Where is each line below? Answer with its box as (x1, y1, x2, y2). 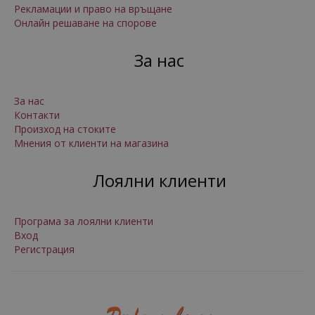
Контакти (14, 108, 60, 122)
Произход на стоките (14, 122, 116, 136)
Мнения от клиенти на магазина (14, 136, 169, 150)
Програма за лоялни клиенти (14, 214, 153, 228)
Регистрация (14, 243, 75, 256)
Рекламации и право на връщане (14, 2, 172, 15)
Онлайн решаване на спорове (14, 16, 157, 30)
